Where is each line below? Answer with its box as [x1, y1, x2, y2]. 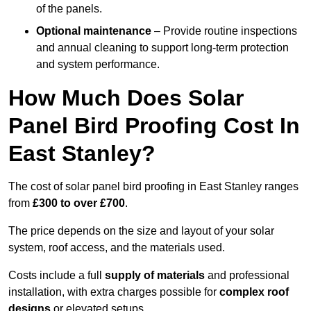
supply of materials [105, 269, 205, 282]
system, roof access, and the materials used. [8, 242, 225, 254]
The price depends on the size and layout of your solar [8, 225, 274, 237]
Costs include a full [8, 269, 105, 282]
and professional [205, 269, 289, 282]
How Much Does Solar [8, 85, 244, 111]
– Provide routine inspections [151, 25, 297, 37]
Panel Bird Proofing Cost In [8, 113, 300, 139]
